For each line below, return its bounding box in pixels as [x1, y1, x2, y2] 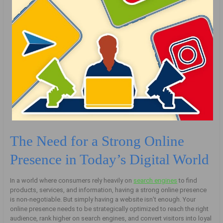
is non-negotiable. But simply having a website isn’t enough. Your [10, 196, 196, 204]
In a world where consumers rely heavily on [10, 177, 134, 185]
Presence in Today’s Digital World [10, 151, 210, 167]
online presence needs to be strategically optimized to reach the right [10, 205, 209, 213]
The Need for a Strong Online [10, 132, 185, 149]
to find [177, 177, 198, 185]
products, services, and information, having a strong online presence [10, 186, 207, 194]
